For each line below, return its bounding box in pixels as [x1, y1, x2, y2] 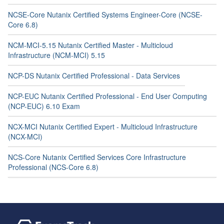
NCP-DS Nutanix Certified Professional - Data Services [8, 70, 180, 80]
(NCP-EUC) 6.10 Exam [8, 100, 80, 111]
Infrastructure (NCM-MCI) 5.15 [8, 49, 105, 60]
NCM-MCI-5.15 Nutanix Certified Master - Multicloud [8, 39, 173, 50]
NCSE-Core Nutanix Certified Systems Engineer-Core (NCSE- [8, 9, 202, 19]
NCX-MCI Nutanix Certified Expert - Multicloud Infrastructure [8, 121, 197, 131]
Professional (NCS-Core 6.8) [8, 161, 98, 172]
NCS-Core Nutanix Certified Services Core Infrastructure [8, 151, 186, 162]
